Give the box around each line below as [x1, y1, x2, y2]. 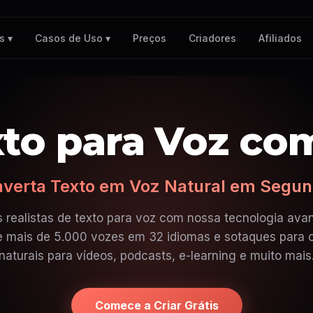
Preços [132, 31, 166, 44]
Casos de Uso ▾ [34, 32, 110, 44]
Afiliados [258, 31, 302, 44]
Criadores [188, 31, 236, 44]
